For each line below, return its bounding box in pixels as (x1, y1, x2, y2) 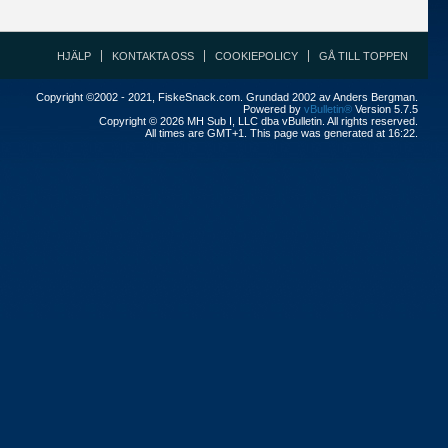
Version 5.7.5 (352, 103, 418, 115)
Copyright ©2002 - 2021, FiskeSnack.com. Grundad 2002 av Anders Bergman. (36, 91, 418, 103)
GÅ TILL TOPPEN (319, 50, 408, 62)
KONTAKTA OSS (112, 50, 194, 62)
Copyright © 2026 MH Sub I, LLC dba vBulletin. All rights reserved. (99, 115, 418, 127)
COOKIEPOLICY (215, 50, 298, 62)
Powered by (243, 103, 304, 115)
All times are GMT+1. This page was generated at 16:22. (145, 127, 418, 139)
